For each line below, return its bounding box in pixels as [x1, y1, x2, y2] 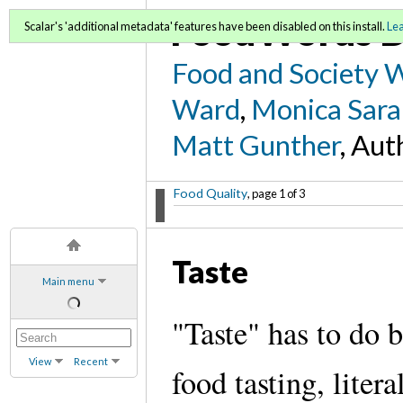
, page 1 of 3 [247, 185, 305, 201]
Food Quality [174, 184, 247, 201]
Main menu [41, 274, 94, 287]
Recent [73, 354, 108, 367]
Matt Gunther [172, 127, 341, 162]
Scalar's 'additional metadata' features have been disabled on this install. [24, 19, 387, 33]
